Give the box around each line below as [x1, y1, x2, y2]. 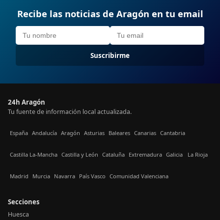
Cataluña [102, 151, 125, 159]
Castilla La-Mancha [10, 151, 57, 159]
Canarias [134, 129, 156, 137]
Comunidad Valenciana [110, 172, 168, 180]
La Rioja [188, 151, 208, 159]
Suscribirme [90, 50, 130, 60]
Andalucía [32, 129, 57, 137]
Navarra [54, 172, 75, 180]
